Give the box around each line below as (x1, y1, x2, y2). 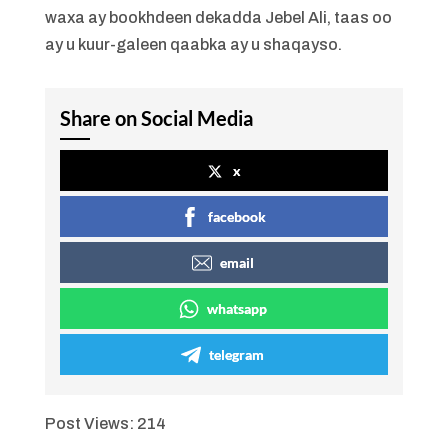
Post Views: (44, 415, 134, 432)
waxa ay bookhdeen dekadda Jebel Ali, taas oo (44, 9, 392, 26)
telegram (209, 346, 265, 363)
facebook (207, 208, 266, 225)
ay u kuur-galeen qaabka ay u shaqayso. (44, 36, 342, 53)
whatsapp (206, 300, 267, 317)
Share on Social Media (59, 106, 253, 130)
